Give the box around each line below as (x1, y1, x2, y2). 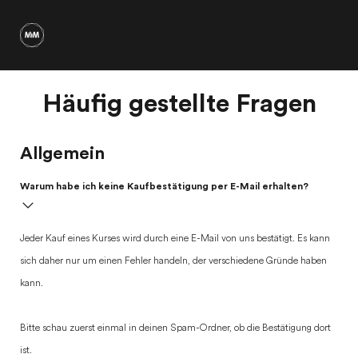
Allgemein (20, 145, 105, 162)
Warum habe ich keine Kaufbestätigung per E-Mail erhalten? (20, 181, 308, 191)
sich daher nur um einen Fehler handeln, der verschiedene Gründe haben (20, 257, 327, 266)
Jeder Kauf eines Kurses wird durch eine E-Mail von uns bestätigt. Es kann (20, 234, 330, 244)
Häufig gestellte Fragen (42, 91, 316, 117)
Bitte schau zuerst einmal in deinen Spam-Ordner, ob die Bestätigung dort (20, 324, 331, 333)
